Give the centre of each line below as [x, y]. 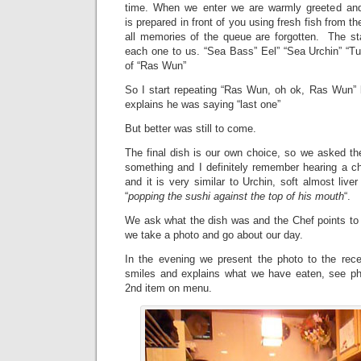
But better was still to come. [191, 129]
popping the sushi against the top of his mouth [236, 196]
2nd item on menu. [168, 288]
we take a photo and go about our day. [214, 235]
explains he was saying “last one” [203, 104]
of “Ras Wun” [156, 66]
